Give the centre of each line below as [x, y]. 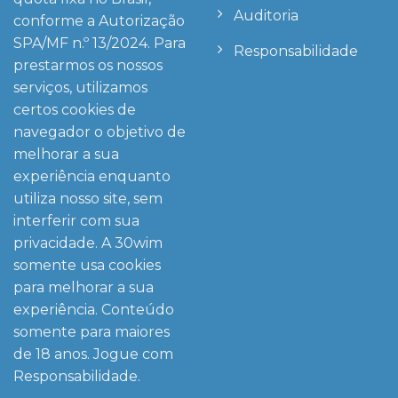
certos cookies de [75, 110]
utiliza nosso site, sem [88, 199]
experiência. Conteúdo [94, 310]
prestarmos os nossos [88, 66]
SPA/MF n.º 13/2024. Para [99, 44]
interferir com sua [76, 221]
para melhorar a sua [84, 288]
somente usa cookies [87, 266]
